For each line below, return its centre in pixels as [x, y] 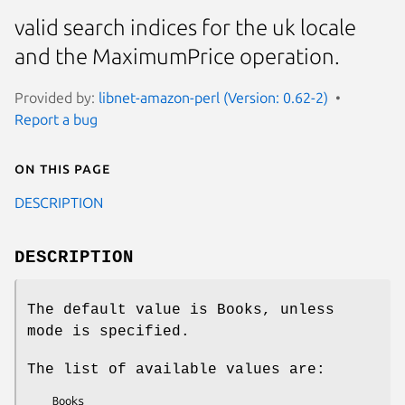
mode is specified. [108, 331]
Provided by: [57, 97]
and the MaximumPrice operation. [177, 57]
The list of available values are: [176, 369]
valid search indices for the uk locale [185, 28]
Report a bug [56, 119]
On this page [62, 168]
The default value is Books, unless [181, 310]
